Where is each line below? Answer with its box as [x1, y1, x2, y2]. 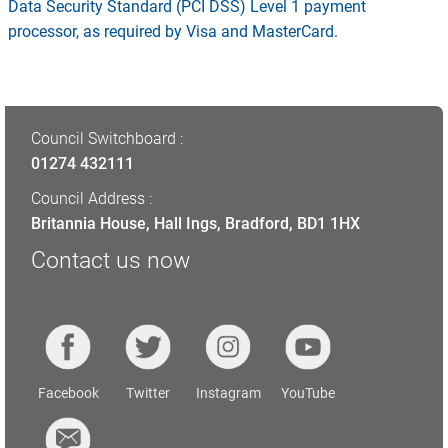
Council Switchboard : [31, 128, 183, 148]
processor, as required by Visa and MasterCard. [7, 21, 338, 41]
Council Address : [31, 188, 152, 208]
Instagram [195, 384, 261, 401]
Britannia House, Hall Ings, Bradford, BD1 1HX [31, 213, 360, 233]
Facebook [37, 384, 99, 401]
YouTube [281, 384, 335, 401]
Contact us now [31, 246, 190, 274]
